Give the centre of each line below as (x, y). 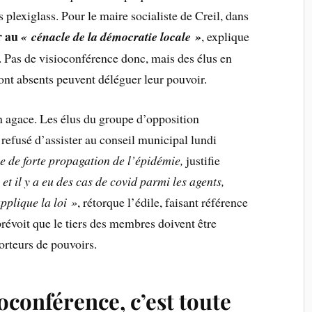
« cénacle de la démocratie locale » (111, 36)
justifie (202, 160)
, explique (226, 36)
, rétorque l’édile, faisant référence (163, 202)
